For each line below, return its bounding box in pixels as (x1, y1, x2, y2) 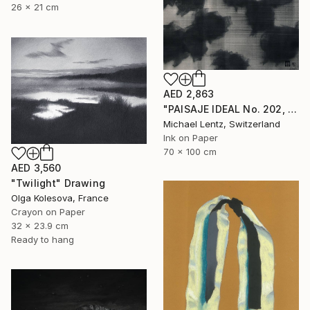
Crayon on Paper (11, 206, 85, 217)
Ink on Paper (163, 131, 218, 143)
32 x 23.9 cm (11, 219, 69, 231)
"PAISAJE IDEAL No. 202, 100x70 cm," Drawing (287, 102, 297, 115)
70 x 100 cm (163, 145, 217, 157)
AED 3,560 (11, 161, 62, 174)
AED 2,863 (163, 87, 215, 100)
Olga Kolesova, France (11, 192, 109, 203)
